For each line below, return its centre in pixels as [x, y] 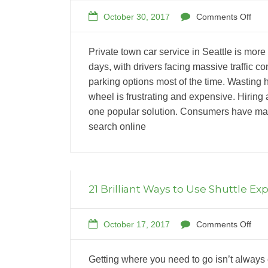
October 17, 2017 [137, 224]
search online [117, 126]
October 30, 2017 [137, 16]
